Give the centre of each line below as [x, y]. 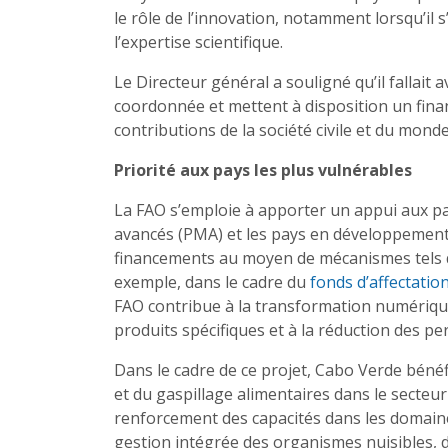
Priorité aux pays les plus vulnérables [265, 170]
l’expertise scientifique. [198, 42]
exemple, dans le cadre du [212, 282]
